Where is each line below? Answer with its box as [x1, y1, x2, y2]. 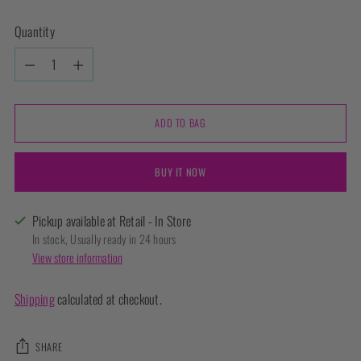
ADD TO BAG [155, 115, 206, 131]
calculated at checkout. [54, 289, 162, 309]
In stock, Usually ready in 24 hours [32, 230, 176, 248]
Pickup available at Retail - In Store [32, 211, 192, 231]
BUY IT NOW [155, 164, 206, 180]
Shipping [15, 289, 55, 309]
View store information [32, 249, 122, 267]
